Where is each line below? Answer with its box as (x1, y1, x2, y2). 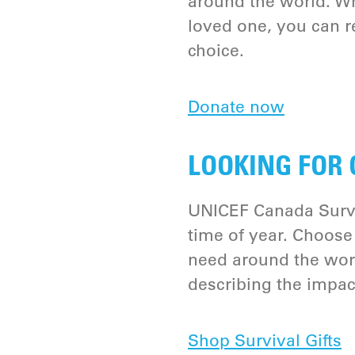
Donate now (188, 97, 284, 116)
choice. (188, 40, 244, 60)
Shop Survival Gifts (188, 330, 342, 350)
